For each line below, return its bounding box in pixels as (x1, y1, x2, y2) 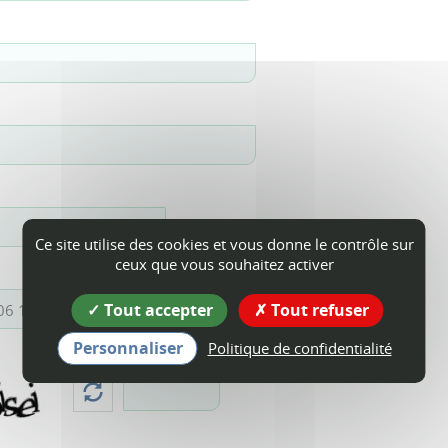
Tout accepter (99, 299, 213, 321)
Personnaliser (72, 337, 183, 359)
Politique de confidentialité (207, 338, 392, 358)
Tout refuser (266, 299, 369, 321)
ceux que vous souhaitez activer (114, 254, 334, 274)
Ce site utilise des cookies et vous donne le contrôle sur (34, 234, 414, 254)
